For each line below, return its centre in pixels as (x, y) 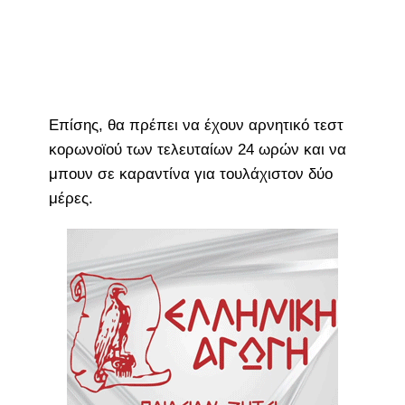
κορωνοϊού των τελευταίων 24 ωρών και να (197, 150)
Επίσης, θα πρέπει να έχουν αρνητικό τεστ (196, 126)
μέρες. (71, 199)
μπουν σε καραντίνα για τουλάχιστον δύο (190, 174)
